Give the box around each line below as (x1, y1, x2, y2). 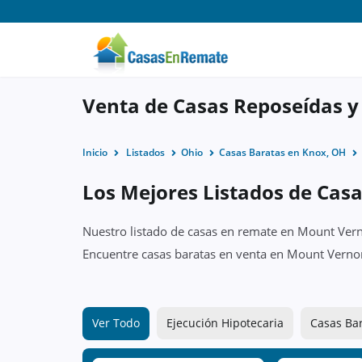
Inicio (82, 145, 107, 159)
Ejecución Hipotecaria (166, 315, 284, 330)
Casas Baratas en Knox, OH (219, 145, 346, 159)
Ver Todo (92, 315, 140, 330)
